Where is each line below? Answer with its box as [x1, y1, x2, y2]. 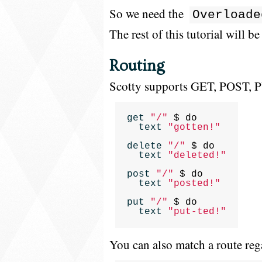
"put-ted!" [168, 206, 226, 217]
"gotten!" [168, 122, 220, 133]
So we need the [109, 5, 187, 22]
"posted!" [168, 178, 220, 189]
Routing [109, 57, 164, 75]
